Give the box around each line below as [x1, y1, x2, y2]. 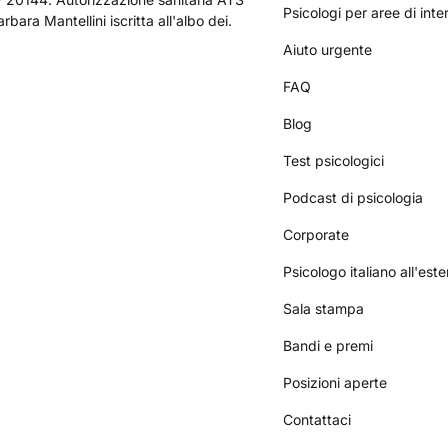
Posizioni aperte [283, 373, 388, 391]
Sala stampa [283, 299, 365, 317]
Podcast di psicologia [283, 188, 424, 206]
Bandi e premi [283, 336, 374, 354]
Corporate [283, 225, 350, 243]
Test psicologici [283, 151, 385, 169]
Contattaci [283, 410, 352, 428]
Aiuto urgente [283, 40, 373, 58]
